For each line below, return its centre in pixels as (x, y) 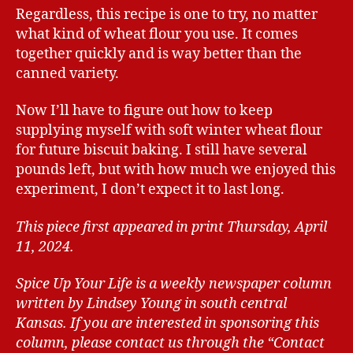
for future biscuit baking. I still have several (162, 150)
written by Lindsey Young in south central (151, 304)
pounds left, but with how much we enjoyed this (176, 170)
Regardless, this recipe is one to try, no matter (167, 14)
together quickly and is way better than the (159, 54)
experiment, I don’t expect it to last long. (150, 190)
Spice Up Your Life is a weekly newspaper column (174, 284)
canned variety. (67, 73)
